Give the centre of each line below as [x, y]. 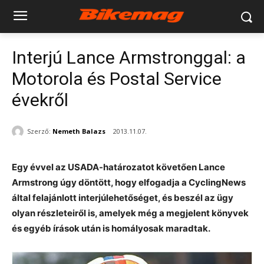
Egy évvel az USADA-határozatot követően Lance [118, 167]
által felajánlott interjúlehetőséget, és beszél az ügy [123, 198]
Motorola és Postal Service [117, 79]
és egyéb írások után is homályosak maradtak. [111, 229]
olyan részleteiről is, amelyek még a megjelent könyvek [130, 213]
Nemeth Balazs [79, 131]
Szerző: [39, 131]
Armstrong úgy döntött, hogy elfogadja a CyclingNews [129, 183]
